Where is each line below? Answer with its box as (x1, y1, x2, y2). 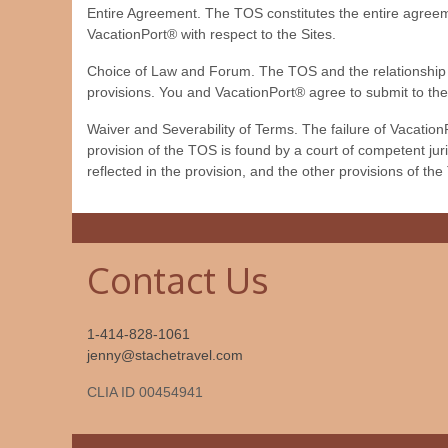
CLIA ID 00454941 (87, 384, 203, 400)
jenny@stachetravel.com (87, 347, 243, 363)
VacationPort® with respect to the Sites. (87, 26, 336, 42)
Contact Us (87, 257, 269, 302)
